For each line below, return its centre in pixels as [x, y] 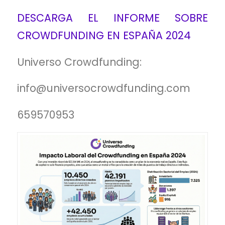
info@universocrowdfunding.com [103, 88]
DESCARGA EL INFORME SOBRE [113, 18]
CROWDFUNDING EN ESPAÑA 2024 [104, 36]
